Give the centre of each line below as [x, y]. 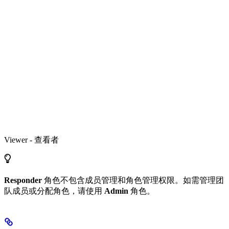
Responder [23, 180]
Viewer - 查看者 [31, 140]
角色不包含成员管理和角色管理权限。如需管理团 [133, 180]
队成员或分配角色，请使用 [54, 191]
